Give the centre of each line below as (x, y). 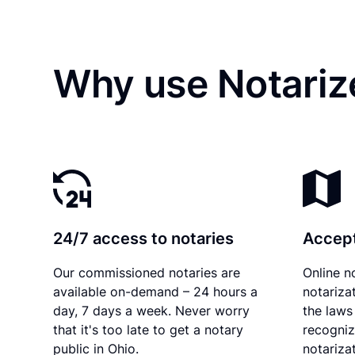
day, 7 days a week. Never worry (152, 310)
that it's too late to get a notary (149, 329)
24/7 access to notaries (144, 238)
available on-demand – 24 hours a (156, 291)
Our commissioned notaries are (147, 272)
